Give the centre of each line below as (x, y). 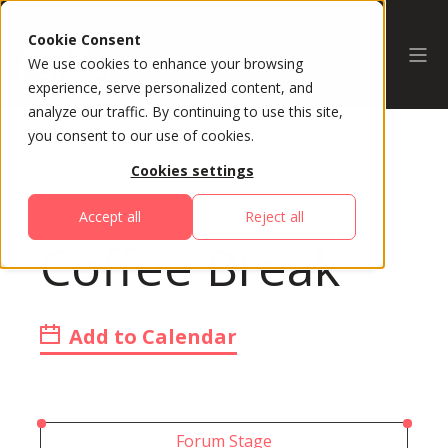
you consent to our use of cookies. (141, 135)
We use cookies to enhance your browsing (165, 63)
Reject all (274, 217)
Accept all (110, 217)
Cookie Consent (84, 39)
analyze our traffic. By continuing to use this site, (185, 111)
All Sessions (111, 199)
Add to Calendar (150, 336)
